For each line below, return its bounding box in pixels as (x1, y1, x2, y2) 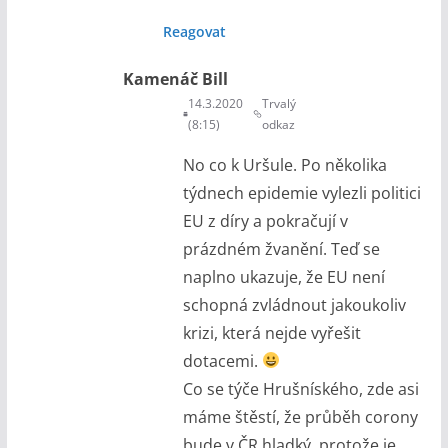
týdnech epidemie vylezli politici (182, 181, 421, 204)
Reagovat (162, 21, 226, 41)
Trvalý (262, 94, 297, 112)
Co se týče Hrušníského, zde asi (182, 377, 419, 400)
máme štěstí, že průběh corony (182, 405, 418, 428)
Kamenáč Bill (122, 67, 228, 90)
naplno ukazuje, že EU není (182, 265, 385, 288)
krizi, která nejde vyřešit (182, 321, 361, 344)
